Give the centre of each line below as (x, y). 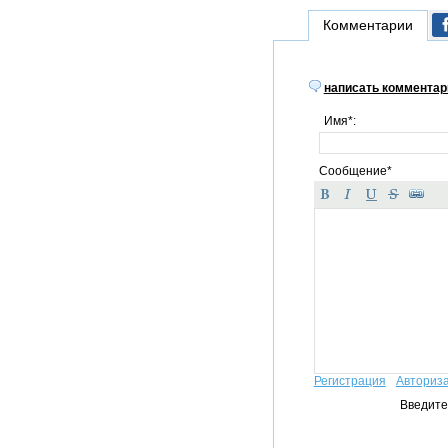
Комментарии (367, 25)
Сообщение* (355, 171)
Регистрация (349, 381)
